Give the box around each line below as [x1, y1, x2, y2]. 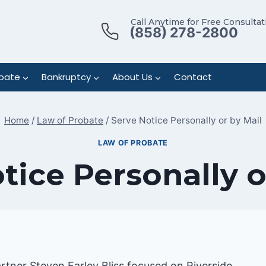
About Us [112, 71, 153, 83]
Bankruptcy [41, 71, 91, 83]
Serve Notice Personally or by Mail [111, 115, 262, 126]
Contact [173, 71, 212, 83]
